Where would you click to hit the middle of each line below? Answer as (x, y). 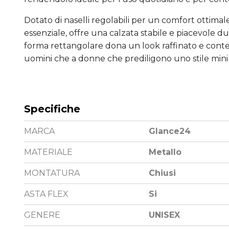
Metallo (165, 152)
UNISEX (164, 215)
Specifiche (52, 109)
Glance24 (170, 131)
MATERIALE (48, 152)
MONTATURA (52, 173)
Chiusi (162, 173)
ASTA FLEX (46, 194)
